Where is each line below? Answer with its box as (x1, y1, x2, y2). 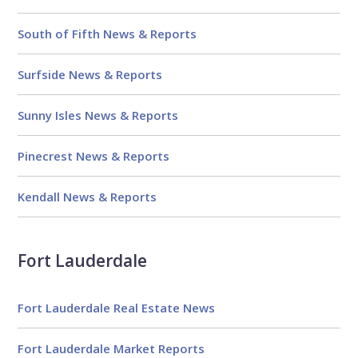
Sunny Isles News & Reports (18, 107, 179, 124)
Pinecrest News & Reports (18, 148, 170, 165)
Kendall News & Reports (18, 189, 157, 205)
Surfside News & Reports (18, 66, 163, 83)
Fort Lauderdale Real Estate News (18, 300, 216, 316)
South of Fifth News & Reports (18, 26, 197, 42)
